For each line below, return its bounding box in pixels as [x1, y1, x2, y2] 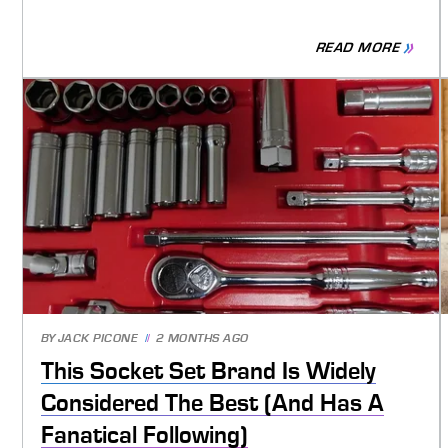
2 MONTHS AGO [155, 332, 249, 346]
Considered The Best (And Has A [40, 390, 384, 417]
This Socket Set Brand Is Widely [40, 358, 376, 385]
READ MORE [313, 40, 404, 56]
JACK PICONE [57, 332, 139, 346]
